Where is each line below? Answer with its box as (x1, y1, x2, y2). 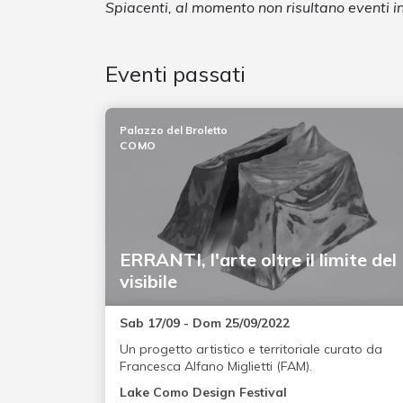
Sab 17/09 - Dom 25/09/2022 (120, 315, 290, 332)
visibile (120, 270, 177, 293)
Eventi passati (105, 60, 246, 88)
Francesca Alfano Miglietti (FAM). (120, 358, 312, 375)
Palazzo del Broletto (120, 123, 228, 138)
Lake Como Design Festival (120, 384, 287, 401)
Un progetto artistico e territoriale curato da (120, 341, 382, 358)
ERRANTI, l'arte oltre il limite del (120, 248, 397, 272)
